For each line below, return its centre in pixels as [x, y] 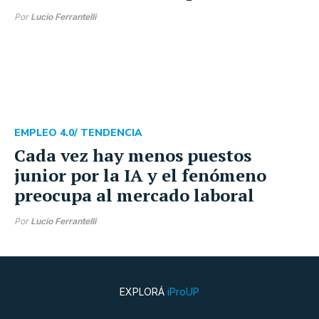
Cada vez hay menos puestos [133, 155]
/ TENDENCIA [108, 132]
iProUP [183, 291]
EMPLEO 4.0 [44, 132]
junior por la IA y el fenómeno [140, 175]
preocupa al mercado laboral [134, 195]
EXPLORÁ [143, 291]
